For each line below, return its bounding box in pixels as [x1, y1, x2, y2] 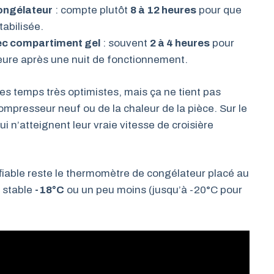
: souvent [100, 37, 150, 49]
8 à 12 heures [130, 4, 197, 16]
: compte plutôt [53, 4, 131, 16]
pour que [196, 4, 242, 16]
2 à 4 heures [150, 37, 210, 49]
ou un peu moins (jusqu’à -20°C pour [64, 184, 242, 196]
